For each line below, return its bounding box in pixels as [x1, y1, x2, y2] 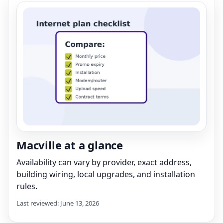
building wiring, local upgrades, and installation [16, 168, 195, 180]
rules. [16, 180, 37, 192]
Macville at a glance [16, 137, 123, 152]
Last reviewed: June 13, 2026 [16, 198, 99, 208]
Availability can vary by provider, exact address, [16, 156, 192, 168]
